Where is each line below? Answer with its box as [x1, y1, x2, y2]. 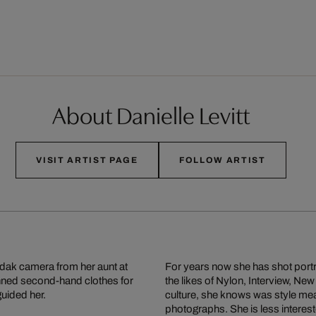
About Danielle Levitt [52, 97, 250, 131]
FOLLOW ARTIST [178, 155, 266, 166]
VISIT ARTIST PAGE [36, 155, 138, 166]
